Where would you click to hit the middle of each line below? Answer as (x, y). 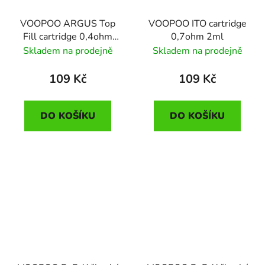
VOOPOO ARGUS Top (68, 23)
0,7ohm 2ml (197, 36)
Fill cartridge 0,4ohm (68, 36)
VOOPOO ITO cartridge (197, 23)
